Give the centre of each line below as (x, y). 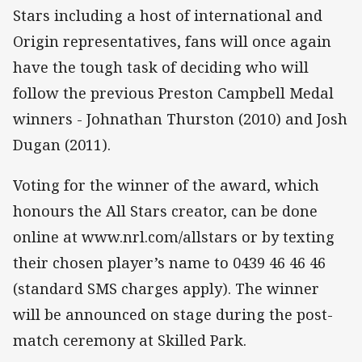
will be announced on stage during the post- (173, 315)
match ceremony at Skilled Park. (130, 341)
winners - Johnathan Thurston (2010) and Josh (180, 119)
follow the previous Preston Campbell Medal (173, 93)
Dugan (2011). (62, 145)
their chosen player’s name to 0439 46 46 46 (169, 263)
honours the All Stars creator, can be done (165, 211)
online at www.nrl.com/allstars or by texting (174, 237)
